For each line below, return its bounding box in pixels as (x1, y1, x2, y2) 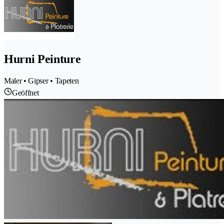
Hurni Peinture (4, 52, 81, 66)
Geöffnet (12, 88, 39, 97)
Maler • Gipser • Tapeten (4, 76, 79, 85)
